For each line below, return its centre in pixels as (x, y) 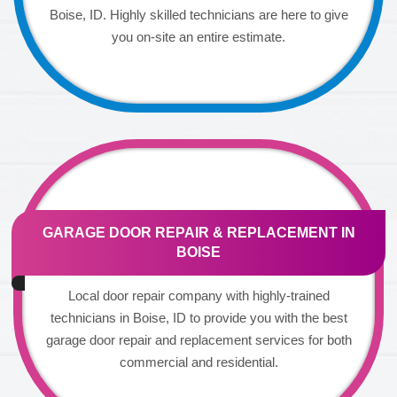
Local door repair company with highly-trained (198, 295)
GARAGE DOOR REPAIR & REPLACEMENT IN (198, 232)
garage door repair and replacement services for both (198, 339)
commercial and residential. (198, 362)
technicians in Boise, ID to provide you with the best (198, 317)
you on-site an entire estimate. (198, 36)
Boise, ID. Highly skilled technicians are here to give (198, 14)
